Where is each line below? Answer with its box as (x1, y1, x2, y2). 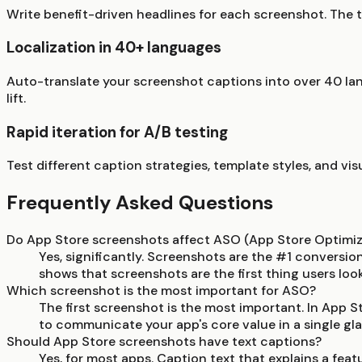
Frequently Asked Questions (6, 190, 273, 216)
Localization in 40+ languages (6, 37, 221, 58)
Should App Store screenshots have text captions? (6, 333, 322, 351)
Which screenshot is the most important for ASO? (6, 282, 316, 300)
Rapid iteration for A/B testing (6, 121, 228, 142)
